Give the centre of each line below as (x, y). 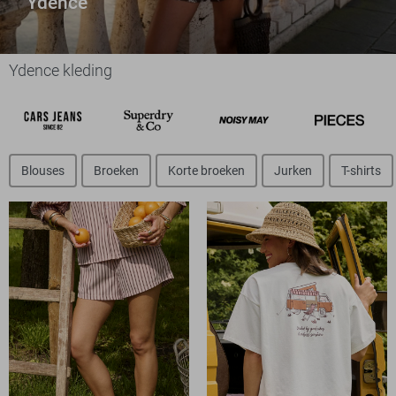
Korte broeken (206, 170)
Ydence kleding (61, 71)
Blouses (43, 170)
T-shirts (361, 170)
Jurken (293, 170)
